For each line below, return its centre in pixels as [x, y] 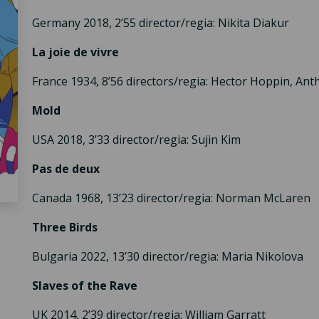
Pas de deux [70, 169]
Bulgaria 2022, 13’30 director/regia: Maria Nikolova [167, 257]
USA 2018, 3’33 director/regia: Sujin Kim [136, 140]
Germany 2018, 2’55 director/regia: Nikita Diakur [160, 23]
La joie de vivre [75, 52]
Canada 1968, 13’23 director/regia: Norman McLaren [171, 198]
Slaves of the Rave [84, 286]
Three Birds [64, 228]
